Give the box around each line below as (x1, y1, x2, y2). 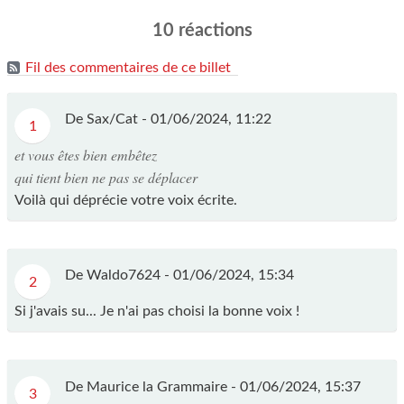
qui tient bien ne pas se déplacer (14, 168, 197, 188)
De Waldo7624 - (65, 268, 173, 283)
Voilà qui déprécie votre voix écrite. (14, 193, 237, 208)
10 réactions (151, 21, 252, 40)
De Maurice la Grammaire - (65, 379, 240, 394)
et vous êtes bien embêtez (14, 145, 157, 165)
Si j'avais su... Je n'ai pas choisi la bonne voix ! (14, 304, 299, 319)
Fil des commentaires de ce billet (25, 60, 231, 75)
